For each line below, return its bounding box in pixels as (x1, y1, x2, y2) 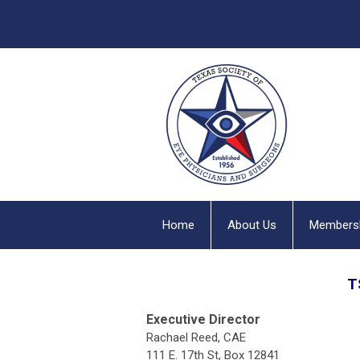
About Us (227, 218, 276, 232)
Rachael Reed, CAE (146, 330, 246, 345)
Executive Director (146, 312, 260, 327)
